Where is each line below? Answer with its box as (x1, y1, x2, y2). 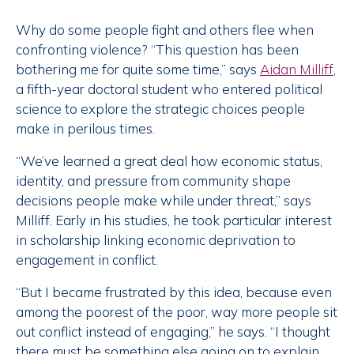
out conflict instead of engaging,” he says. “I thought (16, 323, 330, 341)
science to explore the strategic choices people (16, 100, 305, 118)
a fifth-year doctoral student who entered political (16, 81, 322, 98)
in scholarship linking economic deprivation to (16, 232, 296, 249)
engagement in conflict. (16, 251, 158, 269)
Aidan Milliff (260, 61, 333, 78)
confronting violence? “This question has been (16, 41, 299, 58)
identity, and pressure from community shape (16, 172, 291, 190)
